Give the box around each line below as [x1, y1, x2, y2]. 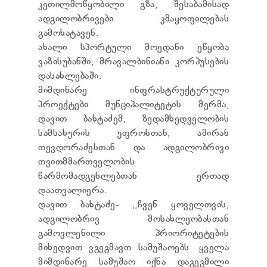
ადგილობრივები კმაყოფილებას [38, 13, 229, 25]
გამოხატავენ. [38, 27, 98, 39]
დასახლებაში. [38, 70, 101, 82]
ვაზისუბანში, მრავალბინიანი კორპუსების [38, 56, 229, 68]
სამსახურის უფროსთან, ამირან [38, 128, 229, 139]
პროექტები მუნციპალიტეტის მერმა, [38, 99, 229, 111]
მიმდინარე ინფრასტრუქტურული [38, 85, 229, 97]
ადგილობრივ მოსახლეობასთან [38, 213, 229, 225]
